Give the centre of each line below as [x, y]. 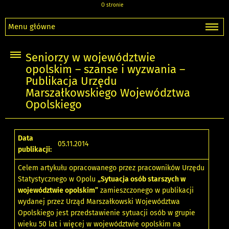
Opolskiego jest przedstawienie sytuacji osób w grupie [107, 213]
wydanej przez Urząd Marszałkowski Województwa [99, 202]
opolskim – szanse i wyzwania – [105, 70]
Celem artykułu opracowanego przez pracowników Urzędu [111, 168]
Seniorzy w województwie [90, 58]
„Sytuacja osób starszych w [142, 179]
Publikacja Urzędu [71, 82]
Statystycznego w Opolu [58, 179]
